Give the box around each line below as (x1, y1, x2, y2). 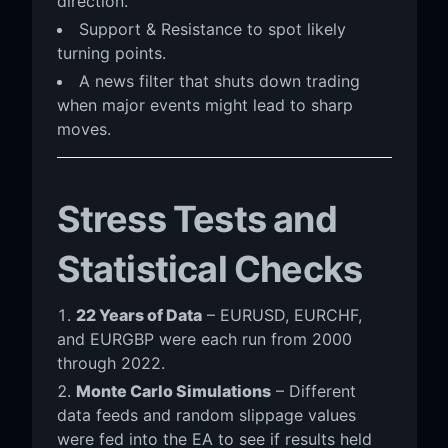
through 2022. (56, 352, 165, 373)
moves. (56, 118, 111, 139)
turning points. (56, 42, 166, 63)
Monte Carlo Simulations (75, 380, 271, 401)
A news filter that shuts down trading (78, 70, 360, 91)
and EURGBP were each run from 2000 (56, 328, 352, 349)
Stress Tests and (56, 196, 337, 241)
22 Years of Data (75, 304, 202, 325)
